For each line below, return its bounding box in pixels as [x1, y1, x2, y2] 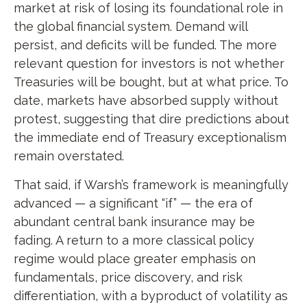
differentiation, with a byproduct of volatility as [14, 288, 288, 303]
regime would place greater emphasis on [14, 251, 256, 266]
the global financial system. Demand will [14, 19, 247, 34]
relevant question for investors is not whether [14, 56, 284, 71]
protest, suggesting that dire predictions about [14, 111, 289, 126]
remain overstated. [14, 148, 124, 163]
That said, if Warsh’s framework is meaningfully [14, 177, 288, 192]
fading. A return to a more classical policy [14, 232, 254, 247]
